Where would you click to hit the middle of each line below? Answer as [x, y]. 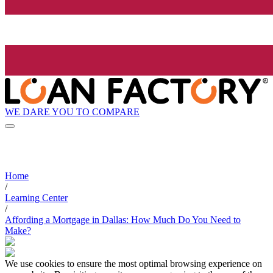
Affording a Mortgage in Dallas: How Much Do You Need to [123, 220]
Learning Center [36, 198]
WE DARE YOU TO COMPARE [72, 112]
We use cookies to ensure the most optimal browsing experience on [133, 264]
